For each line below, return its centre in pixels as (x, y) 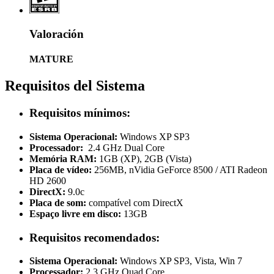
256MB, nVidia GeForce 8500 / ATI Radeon (180, 169)
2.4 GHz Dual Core (124, 147)
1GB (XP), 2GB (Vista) (144, 158)
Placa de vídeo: (61, 169)
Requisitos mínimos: (80, 113)
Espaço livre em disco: (75, 213)
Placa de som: (58, 202)
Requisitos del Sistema (75, 86)
